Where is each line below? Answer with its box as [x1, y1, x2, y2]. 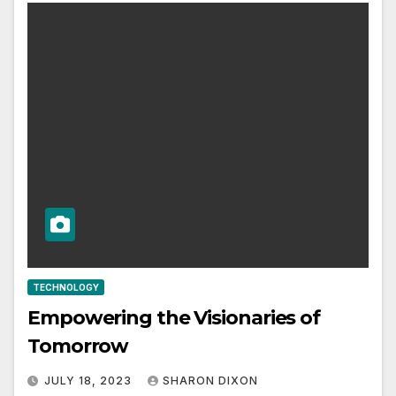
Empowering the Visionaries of [27, 306, 321, 331]
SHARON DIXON [163, 374, 258, 388]
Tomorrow [27, 334, 129, 359]
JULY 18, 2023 [44, 374, 135, 388]
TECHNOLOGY [33, 282, 99, 293]
